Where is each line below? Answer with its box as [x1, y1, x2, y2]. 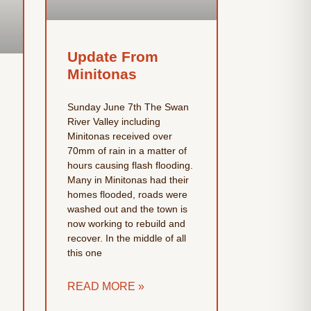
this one [67, 246, 102, 258]
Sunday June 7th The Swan [67, 101, 189, 112]
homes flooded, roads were [67, 188, 187, 200]
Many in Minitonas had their [67, 174, 189, 185]
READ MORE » [67, 280, 144, 292]
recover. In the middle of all [67, 232, 186, 244]
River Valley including [67, 115, 160, 127]
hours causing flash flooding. [67, 159, 193, 171]
